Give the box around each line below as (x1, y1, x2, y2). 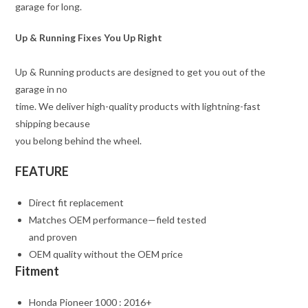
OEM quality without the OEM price (29, 248, 184, 261)
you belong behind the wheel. (15, 135, 142, 147)
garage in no (15, 83, 68, 96)
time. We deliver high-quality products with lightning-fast (15, 100, 261, 113)
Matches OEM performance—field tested (29, 214, 207, 226)
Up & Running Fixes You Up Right (15, 32, 163, 44)
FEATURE (15, 164, 69, 179)
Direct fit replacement (29, 197, 124, 209)
